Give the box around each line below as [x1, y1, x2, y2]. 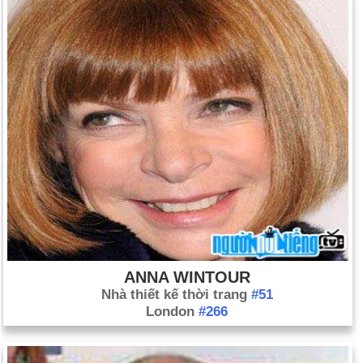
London [146, 304, 199, 319]
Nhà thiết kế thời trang [100, 287, 251, 302]
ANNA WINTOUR [123, 268, 250, 286]
